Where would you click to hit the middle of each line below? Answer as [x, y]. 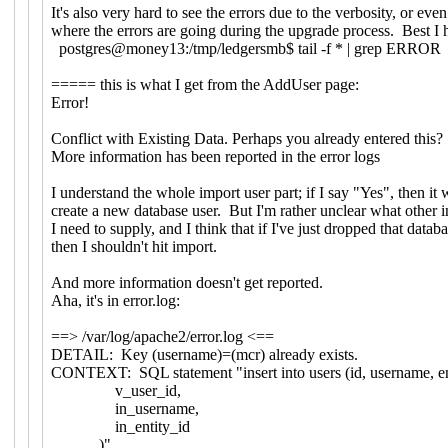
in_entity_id [120, 426]
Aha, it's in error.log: [115, 300]
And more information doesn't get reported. [186, 282]
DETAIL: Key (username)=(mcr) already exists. [204, 354]
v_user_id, [115, 390]
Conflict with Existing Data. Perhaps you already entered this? [246, 138]
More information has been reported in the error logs [215, 156]
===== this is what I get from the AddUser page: [204, 84]
